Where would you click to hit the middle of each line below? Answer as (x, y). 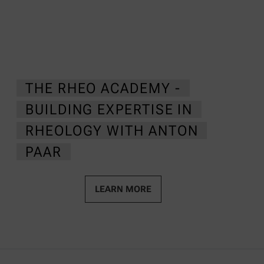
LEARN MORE (123, 189)
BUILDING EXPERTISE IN (109, 109)
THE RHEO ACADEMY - (103, 88)
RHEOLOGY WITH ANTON (112, 131)
